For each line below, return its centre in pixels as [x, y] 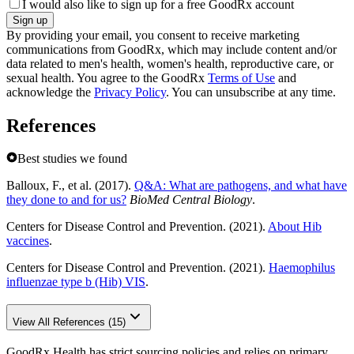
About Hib [295, 227]
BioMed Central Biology [191, 200]
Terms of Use [241, 77]
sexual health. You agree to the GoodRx [107, 77]
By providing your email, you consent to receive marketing [153, 35]
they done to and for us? [66, 200]
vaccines [28, 241]
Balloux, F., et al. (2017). [70, 186]
